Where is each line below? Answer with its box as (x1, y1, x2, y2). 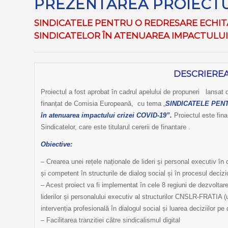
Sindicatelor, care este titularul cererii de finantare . (41, 123, 190, 131)
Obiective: (41, 140, 72, 149)
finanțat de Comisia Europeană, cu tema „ (41, 100, 165, 108)
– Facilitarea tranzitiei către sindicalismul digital (41, 216, 180, 224)
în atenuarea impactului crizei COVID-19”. (41, 111, 172, 120)
